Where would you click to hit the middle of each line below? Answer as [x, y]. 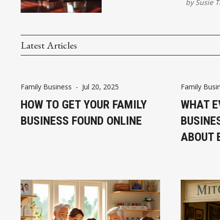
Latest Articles [49, 45]
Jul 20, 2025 [100, 87]
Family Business [46, 87]
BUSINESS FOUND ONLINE [81, 121]
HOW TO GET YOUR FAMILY [84, 105]
